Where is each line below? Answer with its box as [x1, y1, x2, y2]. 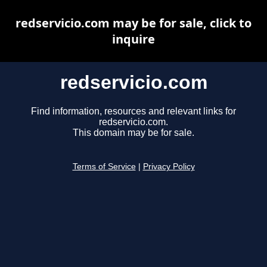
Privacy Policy [142, 162, 195, 172]
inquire [112, 31, 155, 47]
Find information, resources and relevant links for [31, 106, 236, 117]
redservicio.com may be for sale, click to [15, 15, 252, 31]
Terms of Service [72, 162, 136, 172]
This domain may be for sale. [73, 128, 194, 138]
